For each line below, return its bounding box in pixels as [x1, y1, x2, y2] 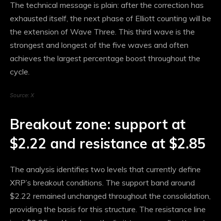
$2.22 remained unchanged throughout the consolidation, [10, 191, 211, 201]
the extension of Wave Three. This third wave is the [10, 27, 195, 37]
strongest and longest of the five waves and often [10, 40, 188, 50]
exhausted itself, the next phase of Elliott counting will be [10, 13, 211, 24]
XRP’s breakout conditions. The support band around [10, 178, 195, 188]
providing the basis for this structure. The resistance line [10, 204, 206, 215]
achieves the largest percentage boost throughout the [10, 53, 200, 64]
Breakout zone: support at [10, 115, 185, 133]
